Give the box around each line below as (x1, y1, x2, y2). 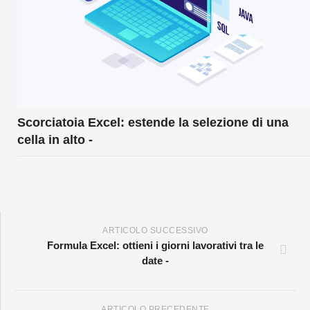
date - (142, 254, 169, 266)
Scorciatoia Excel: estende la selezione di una (17, 115, 289, 129)
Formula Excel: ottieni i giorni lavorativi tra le (47, 239, 264, 251)
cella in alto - (17, 132, 93, 147)
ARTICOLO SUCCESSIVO (102, 225, 208, 235)
